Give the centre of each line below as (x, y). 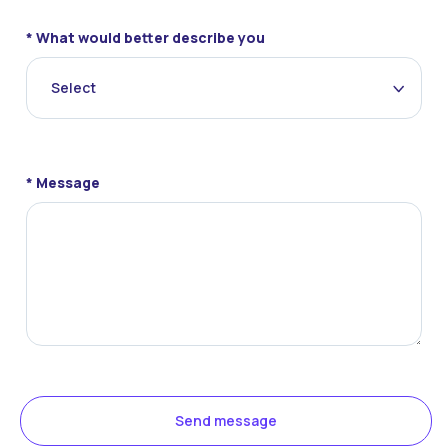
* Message (63, 182)
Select (73, 88)
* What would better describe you (145, 37)
